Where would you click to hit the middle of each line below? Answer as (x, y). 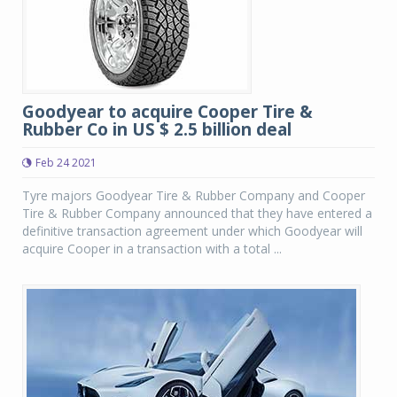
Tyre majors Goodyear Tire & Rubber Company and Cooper (194, 195)
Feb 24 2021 (66, 163)
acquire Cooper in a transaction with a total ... (152, 249)
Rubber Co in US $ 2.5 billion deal (157, 129)
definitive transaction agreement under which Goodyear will (192, 231)
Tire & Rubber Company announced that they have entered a (197, 213)
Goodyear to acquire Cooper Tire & (167, 112)
